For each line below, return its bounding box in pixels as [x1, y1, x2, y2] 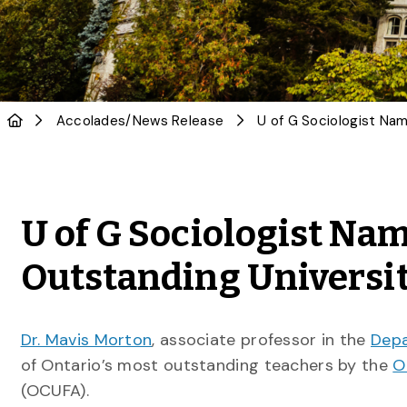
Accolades [55, 112, 126, 130]
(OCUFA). [20, 380, 89, 402]
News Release [132, 112, 224, 130]
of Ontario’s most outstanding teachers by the [20, 354, 393, 376]
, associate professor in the [152, 329, 372, 351]
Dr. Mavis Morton [20, 329, 153, 351]
